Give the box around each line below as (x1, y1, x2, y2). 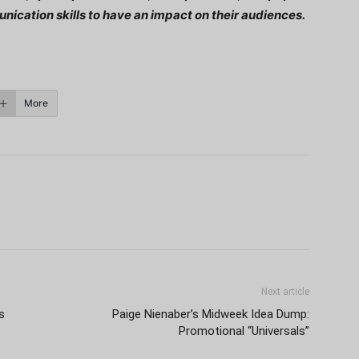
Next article (261, 286, 309, 297)
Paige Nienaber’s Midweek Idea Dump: (112, 307, 309, 321)
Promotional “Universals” (179, 324, 309, 338)
